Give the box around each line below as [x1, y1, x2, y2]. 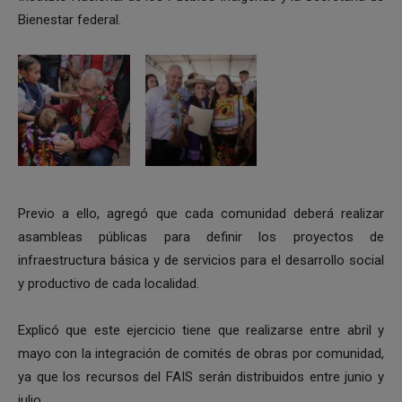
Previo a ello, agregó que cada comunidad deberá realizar [18, 205, 384, 223]
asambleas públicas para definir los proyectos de [18, 229, 384, 246]
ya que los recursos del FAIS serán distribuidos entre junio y [18, 369, 384, 386]
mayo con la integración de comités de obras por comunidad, [18, 345, 384, 363]
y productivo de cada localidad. [18, 275, 199, 293]
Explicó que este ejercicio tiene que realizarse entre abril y [18, 322, 384, 339]
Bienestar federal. [18, 11, 121, 28]
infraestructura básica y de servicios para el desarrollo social [18, 252, 384, 269]
